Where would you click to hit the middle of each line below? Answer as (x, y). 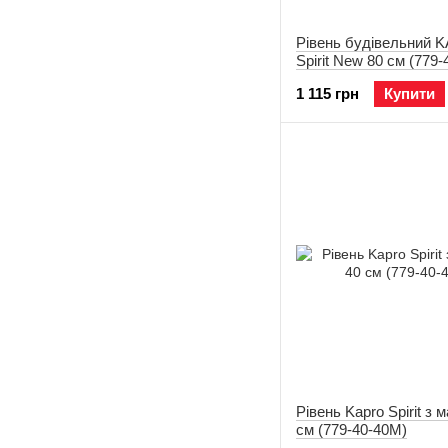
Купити (409, 93)
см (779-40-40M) (351, 429)
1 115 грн (327, 93)
